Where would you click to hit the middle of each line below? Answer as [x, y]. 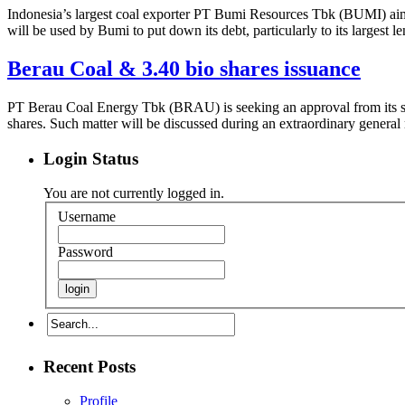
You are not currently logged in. [134, 193]
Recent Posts [89, 366]
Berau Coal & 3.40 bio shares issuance [184, 69]
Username [87, 216]
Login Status [91, 158]
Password [85, 251]
